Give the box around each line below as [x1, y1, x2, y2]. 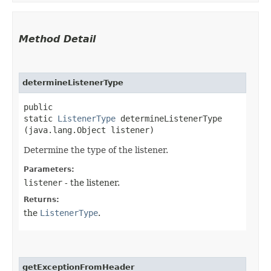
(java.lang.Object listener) [24, 125, 154, 135]
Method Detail [19, 33, 96, 45]
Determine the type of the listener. [24, 145, 168, 155]
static [24, 113, 57, 123]
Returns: [24, 195, 59, 204]
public [24, 102, 53, 112]
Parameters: [24, 165, 74, 174]
